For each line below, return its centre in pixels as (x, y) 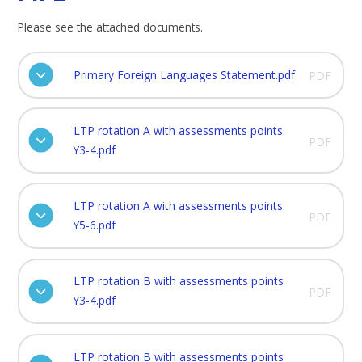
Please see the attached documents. (111, 27)
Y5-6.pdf (94, 225)
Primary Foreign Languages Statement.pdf (184, 74)
